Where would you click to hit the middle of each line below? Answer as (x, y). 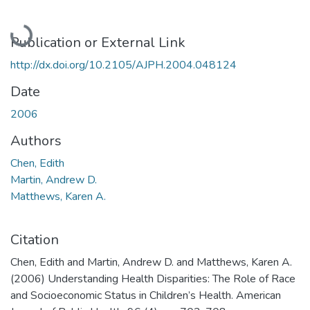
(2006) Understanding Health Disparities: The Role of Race (153, 279)
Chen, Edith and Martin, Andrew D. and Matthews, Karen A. (151, 262)
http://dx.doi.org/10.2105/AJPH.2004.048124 (124, 65)
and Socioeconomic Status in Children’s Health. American (146, 295)
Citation (35, 239)
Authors (36, 140)
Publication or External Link (98, 42)
